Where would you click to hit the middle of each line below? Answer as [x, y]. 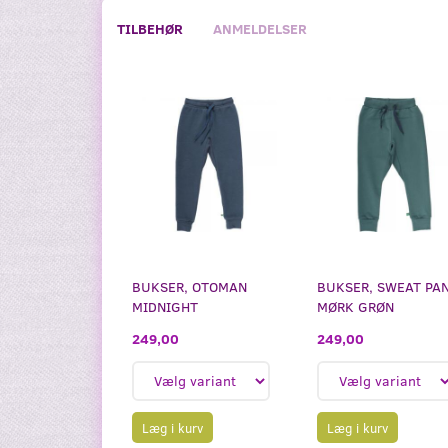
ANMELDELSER [260, 29]
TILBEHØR [150, 29]
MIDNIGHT [165, 306]
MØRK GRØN [355, 306]
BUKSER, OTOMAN [189, 286]
